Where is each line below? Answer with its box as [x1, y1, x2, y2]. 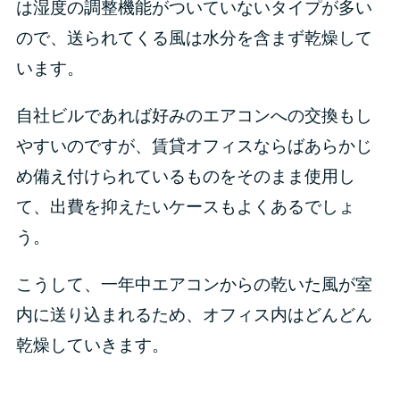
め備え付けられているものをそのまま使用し [15, 167, 355, 187]
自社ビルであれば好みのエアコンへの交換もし [15, 106, 372, 126]
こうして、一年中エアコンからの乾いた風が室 [15, 275, 372, 295]
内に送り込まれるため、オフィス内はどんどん [15, 305, 372, 325]
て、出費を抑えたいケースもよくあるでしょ [15, 197, 355, 217]
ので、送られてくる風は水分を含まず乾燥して [15, 29, 372, 47]
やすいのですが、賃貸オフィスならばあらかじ [15, 137, 372, 156]
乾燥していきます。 [15, 336, 169, 355]
